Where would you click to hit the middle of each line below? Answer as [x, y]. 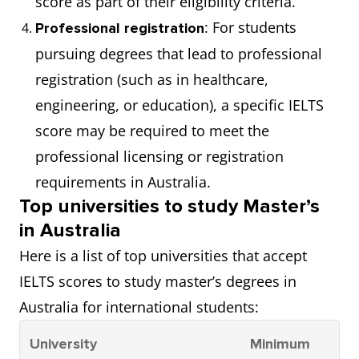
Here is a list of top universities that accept [163, 256]
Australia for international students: [139, 307]
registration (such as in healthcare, [152, 79]
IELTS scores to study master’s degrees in [158, 281]
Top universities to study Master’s [169, 206]
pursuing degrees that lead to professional [179, 54]
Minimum [280, 344]
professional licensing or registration [159, 156]
